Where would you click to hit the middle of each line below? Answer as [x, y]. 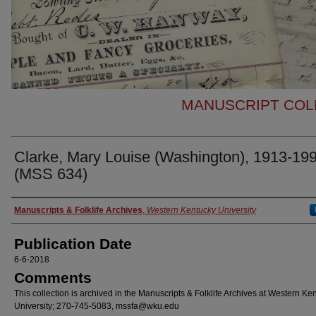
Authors [37, 210]
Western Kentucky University [201, 211]
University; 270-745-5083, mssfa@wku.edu [97, 306]
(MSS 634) [51, 174]
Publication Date [73, 244]
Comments [53, 278]
